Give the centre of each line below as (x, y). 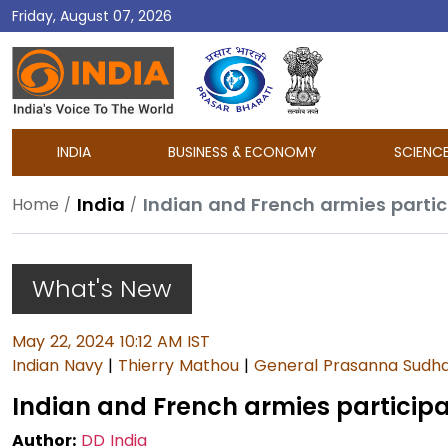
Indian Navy (57, 365)
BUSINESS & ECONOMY (243, 152)
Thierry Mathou (178, 365)
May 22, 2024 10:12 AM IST (111, 341)
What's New (102, 288)
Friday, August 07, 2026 (92, 15)
